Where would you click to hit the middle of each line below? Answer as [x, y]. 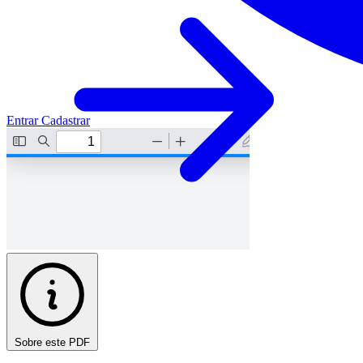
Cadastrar [66, 120]
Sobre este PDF [52, 342]
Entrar [24, 120]
